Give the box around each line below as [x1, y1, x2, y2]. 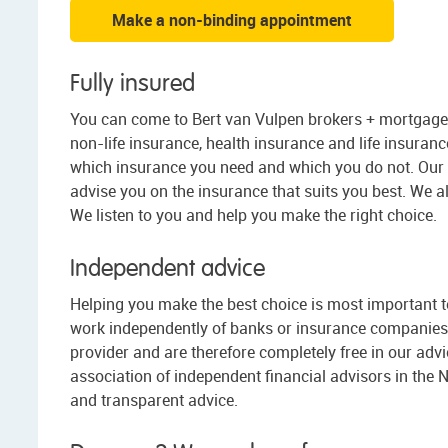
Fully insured [70, 72, 195, 97]
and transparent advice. [70, 388, 238, 411]
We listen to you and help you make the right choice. [70, 204, 437, 227]
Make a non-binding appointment [112, 9, 352, 32]
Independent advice [70, 257, 265, 282]
